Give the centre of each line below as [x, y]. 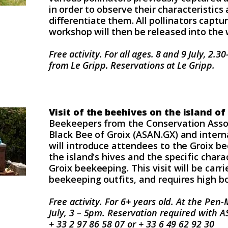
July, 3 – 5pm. [78, 213]
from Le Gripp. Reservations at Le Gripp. [132, 65]
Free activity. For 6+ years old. [113, 202]
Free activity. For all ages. [102, 54]
